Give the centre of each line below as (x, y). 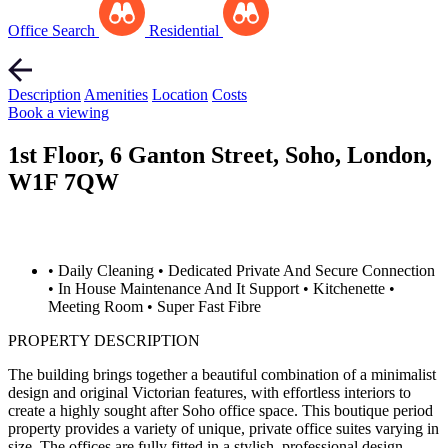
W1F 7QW (63, 181)
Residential (184, 30)
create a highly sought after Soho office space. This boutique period (220, 410)
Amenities (116, 94)
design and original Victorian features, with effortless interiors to (209, 392)
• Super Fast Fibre (204, 306)
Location (180, 94)
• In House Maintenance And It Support (173, 288)
